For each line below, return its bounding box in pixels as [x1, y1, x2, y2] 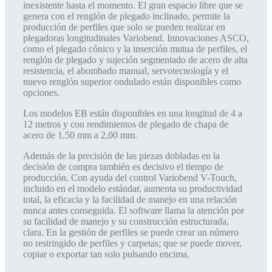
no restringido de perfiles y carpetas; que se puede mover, [23, 238, 242, 248]
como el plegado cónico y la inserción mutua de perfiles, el [23, 44, 247, 54]
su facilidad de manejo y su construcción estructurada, [23, 216, 229, 226]
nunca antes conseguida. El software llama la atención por [23, 205, 244, 216]
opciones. [23, 87, 59, 98]
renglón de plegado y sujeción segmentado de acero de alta [23, 55, 248, 65]
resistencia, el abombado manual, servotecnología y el [23, 66, 228, 76]
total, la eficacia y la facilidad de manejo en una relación [23, 194, 237, 205]
